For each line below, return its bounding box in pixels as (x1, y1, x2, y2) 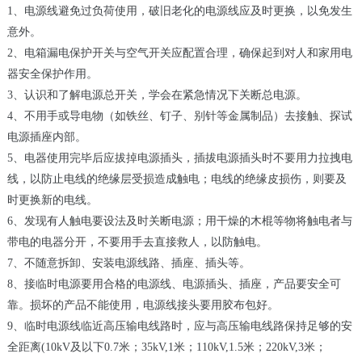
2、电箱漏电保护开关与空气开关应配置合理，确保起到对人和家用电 (6, 46, 352, 59)
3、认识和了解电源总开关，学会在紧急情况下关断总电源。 (6, 88, 307, 101)
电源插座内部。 (6, 130, 86, 143)
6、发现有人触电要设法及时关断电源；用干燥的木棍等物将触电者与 (6, 214, 352, 227)
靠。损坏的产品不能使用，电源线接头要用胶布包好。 (6, 298, 279, 311)
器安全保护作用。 (6, 67, 98, 80)
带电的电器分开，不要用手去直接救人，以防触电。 (6, 235, 267, 248)
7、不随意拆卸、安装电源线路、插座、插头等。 (6, 256, 250, 269)
